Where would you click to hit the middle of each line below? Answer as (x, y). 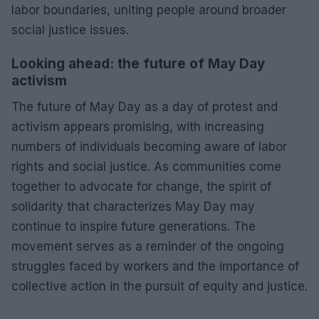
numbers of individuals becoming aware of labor (149, 146)
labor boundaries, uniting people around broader (149, 10)
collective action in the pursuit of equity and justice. (159, 286)
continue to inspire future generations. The (134, 226)
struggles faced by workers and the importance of (155, 266)
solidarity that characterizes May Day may (133, 206)
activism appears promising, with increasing (138, 126)
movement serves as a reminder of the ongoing (148, 246)
